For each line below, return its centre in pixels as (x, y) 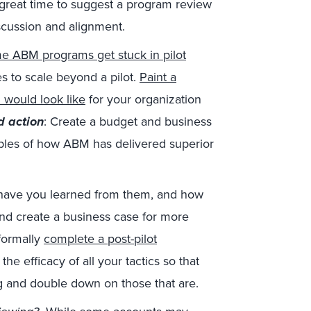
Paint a (158, 77)
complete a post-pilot (100, 239)
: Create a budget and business (128, 121)
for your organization (143, 99)
